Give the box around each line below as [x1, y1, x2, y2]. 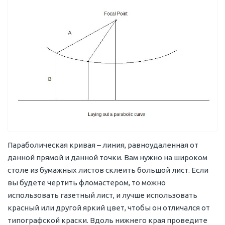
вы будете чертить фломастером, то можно [8, 178, 166, 187]
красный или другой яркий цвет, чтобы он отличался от [8, 203, 210, 212]
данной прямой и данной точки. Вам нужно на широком [8, 153, 207, 162]
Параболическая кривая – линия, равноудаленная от [8, 140, 198, 149]
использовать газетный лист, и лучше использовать [8, 190, 197, 199]
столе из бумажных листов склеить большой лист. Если [8, 165, 208, 174]
